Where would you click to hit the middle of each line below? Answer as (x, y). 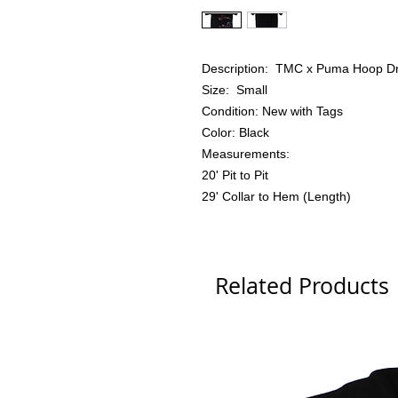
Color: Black (235, 133)
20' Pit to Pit (235, 175)
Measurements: (246, 154)
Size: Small (235, 90)
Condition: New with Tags (272, 111)
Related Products (302, 286)
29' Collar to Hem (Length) (276, 197)
